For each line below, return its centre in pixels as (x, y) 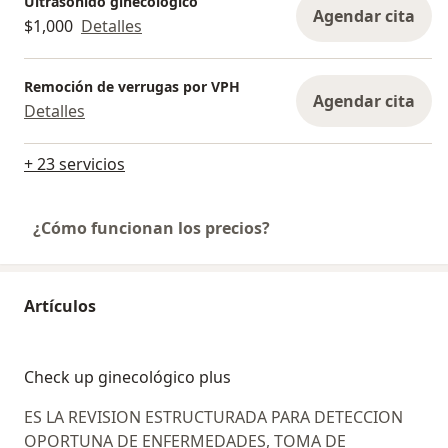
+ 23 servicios (74, 163)
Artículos (60, 305)
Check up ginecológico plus (127, 376)
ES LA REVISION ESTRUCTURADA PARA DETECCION (213, 416)
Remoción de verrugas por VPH (132, 87)
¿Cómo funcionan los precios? (151, 227)
